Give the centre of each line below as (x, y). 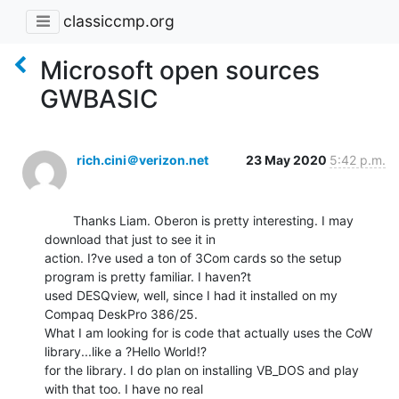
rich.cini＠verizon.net (142, 159)
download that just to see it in (130, 239)
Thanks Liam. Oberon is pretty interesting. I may (59, 220)
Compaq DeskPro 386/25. (121, 313)
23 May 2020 (288, 159)
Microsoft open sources (180, 70)
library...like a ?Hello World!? (126, 351)
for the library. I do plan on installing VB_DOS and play (202, 370)
